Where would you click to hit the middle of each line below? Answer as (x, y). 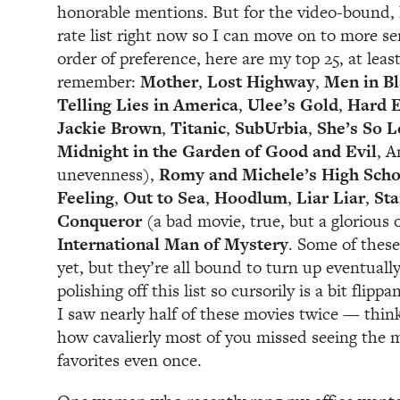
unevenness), (108, 175)
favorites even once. (129, 361)
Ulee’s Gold (293, 105)
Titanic (198, 129)
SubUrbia (271, 129)
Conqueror (100, 221)
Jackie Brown (109, 129)
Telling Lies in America (148, 105)
